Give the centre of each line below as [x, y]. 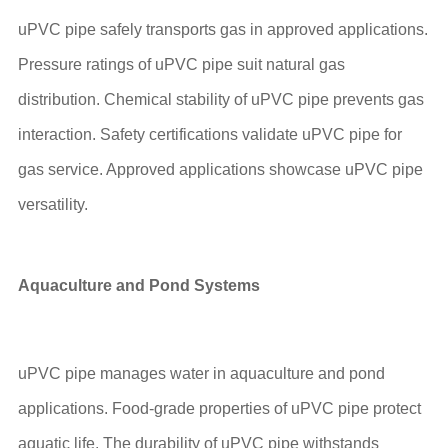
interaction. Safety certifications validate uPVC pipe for [209, 134]
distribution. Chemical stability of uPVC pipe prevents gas [220, 99]
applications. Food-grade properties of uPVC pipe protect [219, 408]
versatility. [52, 204]
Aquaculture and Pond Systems [138, 285]
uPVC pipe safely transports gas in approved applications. [222, 29]
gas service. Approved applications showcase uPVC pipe [220, 169]
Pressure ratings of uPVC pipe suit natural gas [181, 64]
